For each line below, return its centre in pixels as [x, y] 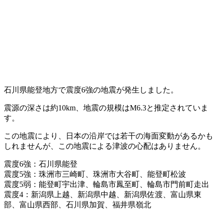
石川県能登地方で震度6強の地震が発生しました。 [91, 90]
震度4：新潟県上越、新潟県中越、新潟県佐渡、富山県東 [103, 194]
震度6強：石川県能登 [41, 164]
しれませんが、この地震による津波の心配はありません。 [105, 146]
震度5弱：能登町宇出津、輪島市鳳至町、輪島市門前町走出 [107, 184]
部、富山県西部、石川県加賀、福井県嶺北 [77, 204]
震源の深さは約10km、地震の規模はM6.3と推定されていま [106, 108]
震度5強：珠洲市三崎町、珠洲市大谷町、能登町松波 [95, 174]
